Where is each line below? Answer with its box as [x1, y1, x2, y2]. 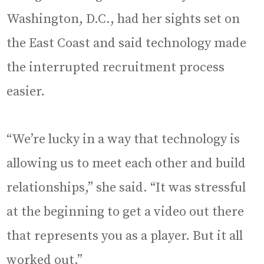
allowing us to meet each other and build [6, 155, 246, 171]
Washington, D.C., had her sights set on [6, 11, 240, 27]
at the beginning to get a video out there [6, 203, 245, 220]
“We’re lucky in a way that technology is [6, 131, 240, 147]
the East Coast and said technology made [6, 35, 247, 51]
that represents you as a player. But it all [6, 227, 243, 244]
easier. [6, 83, 45, 100]
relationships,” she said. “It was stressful [6, 179, 246, 196]
